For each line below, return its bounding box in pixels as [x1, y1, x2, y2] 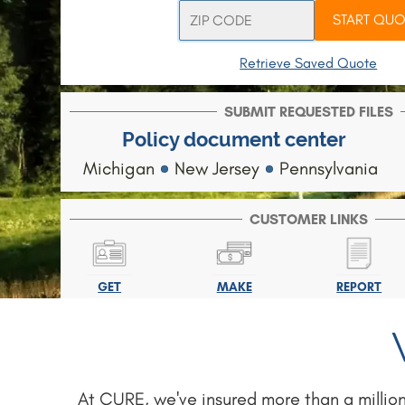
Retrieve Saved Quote [240, 53, 378, 71]
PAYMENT [205, 295, 264, 311]
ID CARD [85, 295, 135, 311]
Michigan [82, 156, 159, 179]
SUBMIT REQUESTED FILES [223, 102, 393, 120]
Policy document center [121, 127, 346, 151]
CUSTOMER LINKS [249, 210, 368, 228]
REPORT [336, 278, 382, 295]
